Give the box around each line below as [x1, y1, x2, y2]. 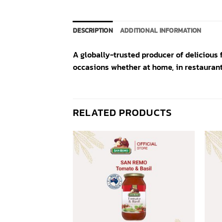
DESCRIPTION [73, 26, 113, 36]
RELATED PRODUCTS [73, 105, 172, 120]
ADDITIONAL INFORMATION [119, 26, 202, 36]
